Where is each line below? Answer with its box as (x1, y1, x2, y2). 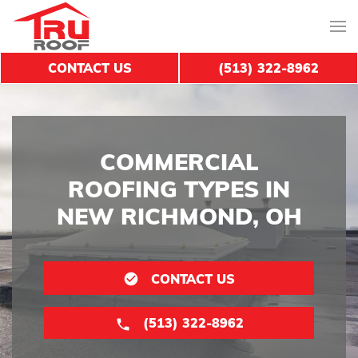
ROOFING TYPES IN (68, 174, 290, 203)
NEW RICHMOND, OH (56, 201, 302, 230)
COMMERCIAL (99, 147, 259, 176)
